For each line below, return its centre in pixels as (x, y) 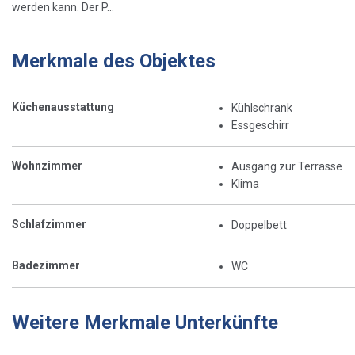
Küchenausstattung (63, 107)
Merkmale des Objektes (114, 61)
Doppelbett (259, 225)
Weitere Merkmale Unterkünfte (145, 322)
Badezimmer (46, 265)
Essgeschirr (260, 125)
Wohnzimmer (47, 165)
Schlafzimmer (49, 224)
